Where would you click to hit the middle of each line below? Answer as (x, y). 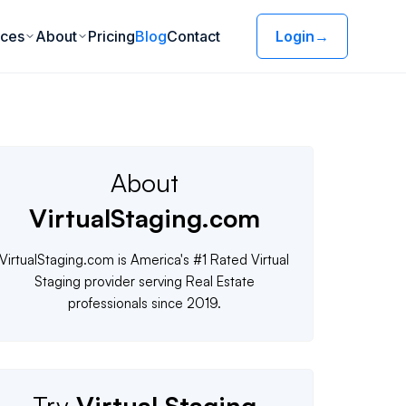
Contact (193, 36)
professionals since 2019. (144, 303)
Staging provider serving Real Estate (144, 281)
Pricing (111, 36)
